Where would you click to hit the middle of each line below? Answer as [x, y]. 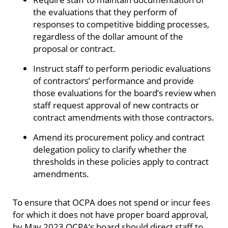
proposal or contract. [74, 48]
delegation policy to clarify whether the [110, 149]
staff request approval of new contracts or [116, 105]
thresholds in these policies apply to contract [121, 161]
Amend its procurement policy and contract [119, 137]
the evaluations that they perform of [105, 11]
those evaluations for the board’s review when [124, 92]
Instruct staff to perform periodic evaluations [122, 68]
